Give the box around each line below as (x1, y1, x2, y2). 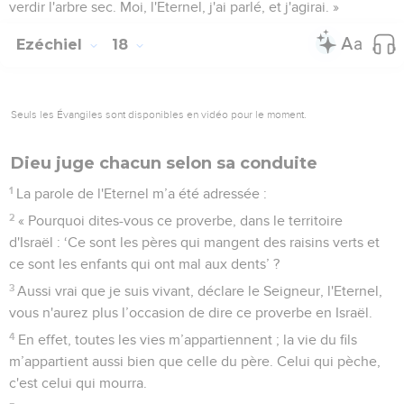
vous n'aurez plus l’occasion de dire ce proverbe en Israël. (9, 305, 372, 320)
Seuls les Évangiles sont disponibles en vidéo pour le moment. (11, 107, 307, 121)
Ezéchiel (16, 35, 87, 53)
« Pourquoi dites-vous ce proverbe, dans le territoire (18, 213, 344, 228)
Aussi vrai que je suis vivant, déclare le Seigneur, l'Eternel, (17, 283, 383, 298)
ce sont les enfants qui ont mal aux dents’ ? (9, 256, 280, 271)
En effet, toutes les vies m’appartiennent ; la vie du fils (18, 332, 358, 347)
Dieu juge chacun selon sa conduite (11, 152, 317, 173)
